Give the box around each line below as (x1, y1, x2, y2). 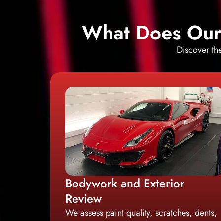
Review (65, 190, 102, 208)
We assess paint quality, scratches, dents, (65, 206, 217, 220)
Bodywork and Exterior (65, 175, 184, 192)
